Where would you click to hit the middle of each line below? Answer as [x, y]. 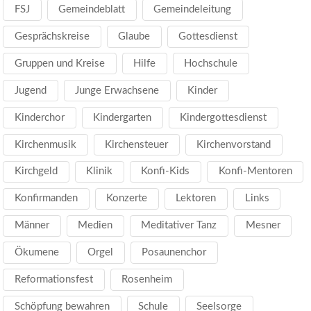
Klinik [100, 171]
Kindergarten [123, 117]
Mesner [263, 226]
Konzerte [127, 199]
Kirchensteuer [137, 144]
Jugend [31, 90]
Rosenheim [147, 280]
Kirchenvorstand [234, 144]
